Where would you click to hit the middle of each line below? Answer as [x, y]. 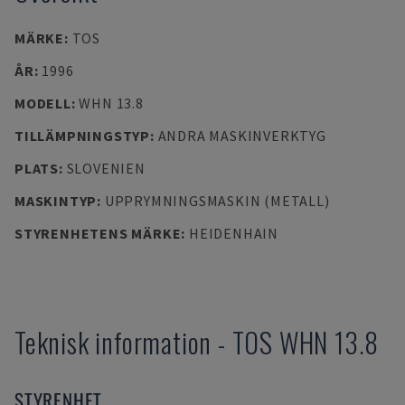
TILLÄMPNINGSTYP [82, 136]
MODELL [43, 103]
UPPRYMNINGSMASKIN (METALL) [217, 201]
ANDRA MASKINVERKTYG [242, 136]
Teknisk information [113, 342]
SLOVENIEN [106, 168]
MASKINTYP [56, 201]
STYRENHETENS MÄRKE [98, 233]
